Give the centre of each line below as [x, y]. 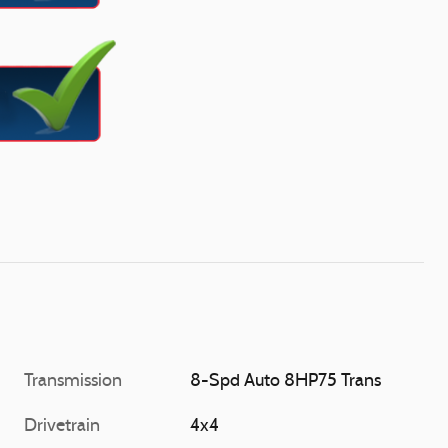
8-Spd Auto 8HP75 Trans [286, 381]
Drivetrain [62, 426]
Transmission [73, 381]
